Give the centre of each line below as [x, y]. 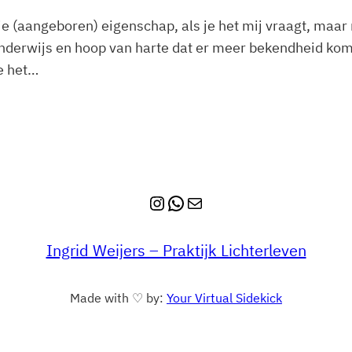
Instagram [191, 202]
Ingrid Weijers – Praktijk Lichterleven [176, 251]
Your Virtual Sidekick [224, 298]
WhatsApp [209, 202]
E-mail [203, 202]
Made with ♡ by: [118, 298]
